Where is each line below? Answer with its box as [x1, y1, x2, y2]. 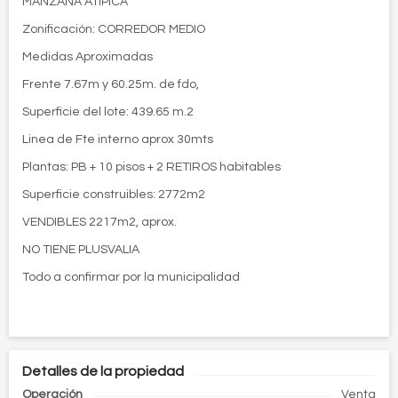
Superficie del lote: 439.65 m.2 [22, 106, 194, 118]
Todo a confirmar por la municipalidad [22, 271, 240, 283]
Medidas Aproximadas [22, 51, 153, 63]
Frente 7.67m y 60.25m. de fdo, [22, 78, 199, 91]
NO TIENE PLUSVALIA [22, 243, 139, 256]
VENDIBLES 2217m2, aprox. [22, 216, 177, 228]
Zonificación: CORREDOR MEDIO [22, 23, 205, 36]
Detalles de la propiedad [22, 364, 184, 378]
